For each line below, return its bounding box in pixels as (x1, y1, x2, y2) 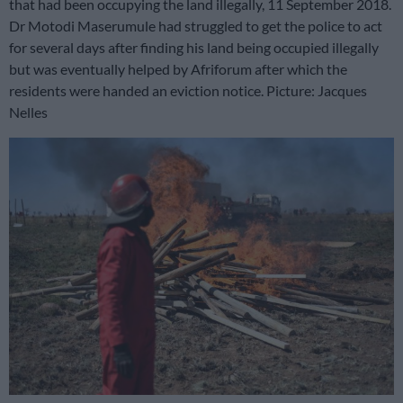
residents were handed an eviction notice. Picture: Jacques (9, 82, 367, 100)
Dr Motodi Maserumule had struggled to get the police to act (9, 17, 382, 35)
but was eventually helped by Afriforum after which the (9, 60, 347, 78)
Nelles (9, 103, 48, 121)
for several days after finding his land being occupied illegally (9, 39, 379, 57)
